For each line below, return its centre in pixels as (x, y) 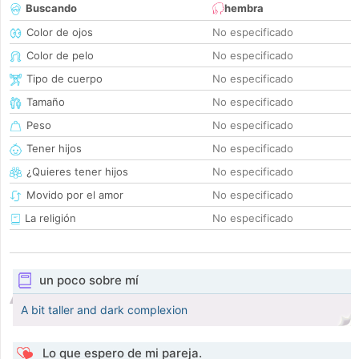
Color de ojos (60, 32)
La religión (49, 218)
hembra (244, 8)
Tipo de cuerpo (65, 79)
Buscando (51, 8)
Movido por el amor (75, 195)
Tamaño (46, 102)
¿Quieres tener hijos (77, 172)
